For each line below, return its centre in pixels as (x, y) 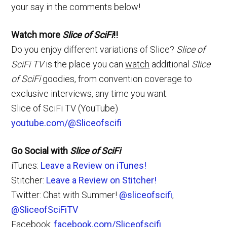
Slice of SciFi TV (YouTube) (65, 108)
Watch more (37, 34)
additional (171, 64)
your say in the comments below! (76, 7)
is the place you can (85, 64)
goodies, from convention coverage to (117, 79)
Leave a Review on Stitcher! (102, 180)
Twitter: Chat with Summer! (65, 195)
